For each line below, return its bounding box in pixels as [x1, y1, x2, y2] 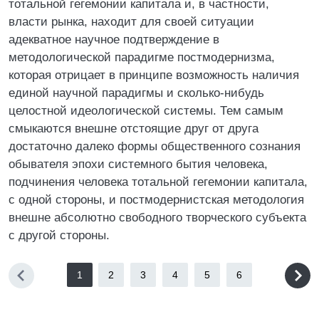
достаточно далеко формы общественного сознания [9, 140, 300, 153]
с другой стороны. [9, 229, 110, 242]
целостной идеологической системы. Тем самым [9, 104, 283, 117]
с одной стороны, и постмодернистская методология [9, 193, 304, 206]
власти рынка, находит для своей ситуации [9, 15, 254, 28]
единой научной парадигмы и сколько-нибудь [9, 86, 264, 100]
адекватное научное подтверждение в [9, 33, 219, 46]
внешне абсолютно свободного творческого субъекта [9, 211, 306, 224]
